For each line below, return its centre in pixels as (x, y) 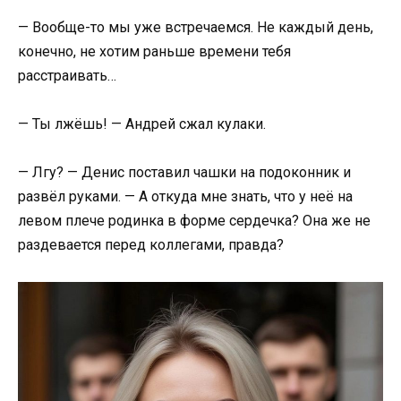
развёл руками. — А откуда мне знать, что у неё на (185, 197)
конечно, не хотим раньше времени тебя (154, 51)
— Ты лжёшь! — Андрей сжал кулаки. (142, 124)
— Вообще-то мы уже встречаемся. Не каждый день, (196, 27)
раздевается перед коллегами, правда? (151, 245)
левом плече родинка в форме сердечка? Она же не (194, 221)
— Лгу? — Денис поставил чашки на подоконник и (184, 173)
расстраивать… (67, 75)
